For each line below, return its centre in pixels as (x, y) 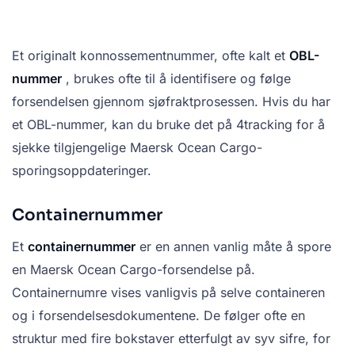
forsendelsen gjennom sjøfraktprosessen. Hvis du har (171, 101)
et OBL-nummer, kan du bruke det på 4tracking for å (168, 124)
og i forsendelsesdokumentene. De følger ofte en (158, 315)
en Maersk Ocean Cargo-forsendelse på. (134, 269)
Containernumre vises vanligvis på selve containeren (168, 292)
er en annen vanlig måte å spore (233, 246)
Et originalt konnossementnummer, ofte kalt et (151, 55)
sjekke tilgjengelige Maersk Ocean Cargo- (137, 147)
